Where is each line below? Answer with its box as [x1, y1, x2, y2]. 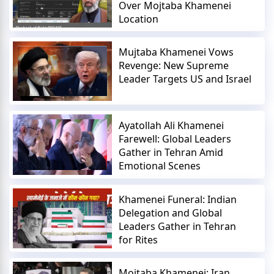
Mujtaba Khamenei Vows [119, 45, 234, 59]
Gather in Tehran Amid [119, 146, 224, 160]
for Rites [119, 232, 158, 246]
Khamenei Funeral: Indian [119, 192, 237, 206]
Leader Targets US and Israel [119, 72, 252, 86]
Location [119, 12, 159, 26]
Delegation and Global [119, 206, 223, 220]
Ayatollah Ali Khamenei [119, 119, 224, 133]
